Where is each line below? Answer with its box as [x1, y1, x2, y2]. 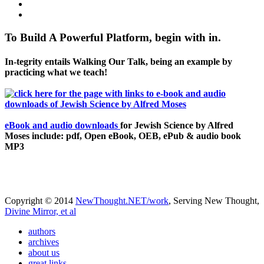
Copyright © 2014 [5, 195, 75, 206]
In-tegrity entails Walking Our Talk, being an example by [5, 57, 232, 67]
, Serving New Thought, [169, 195, 259, 206]
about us [28, 247, 60, 258]
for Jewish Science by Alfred [120, 120, 233, 131]
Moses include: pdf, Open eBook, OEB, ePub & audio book [5, 131, 241, 141]
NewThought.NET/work [75, 195, 169, 206]
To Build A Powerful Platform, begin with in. [5, 31, 221, 44]
